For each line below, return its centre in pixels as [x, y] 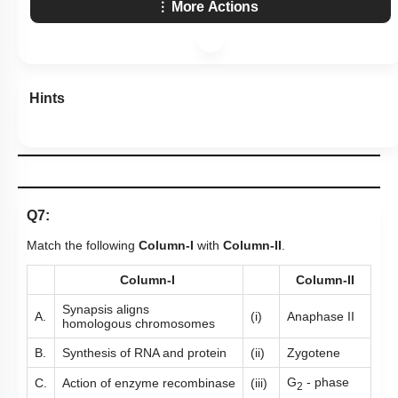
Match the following [83, 245]
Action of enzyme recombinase [149, 383]
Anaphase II [321, 316]
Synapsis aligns [106, 309]
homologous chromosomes [139, 323]
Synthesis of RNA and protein [144, 353]
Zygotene [314, 353]
